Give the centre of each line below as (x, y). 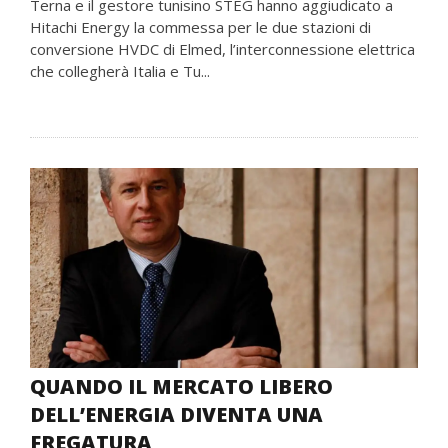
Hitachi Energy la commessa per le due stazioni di (200, 27)
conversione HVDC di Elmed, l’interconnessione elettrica (222, 49)
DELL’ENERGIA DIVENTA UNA (176, 414)
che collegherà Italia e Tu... (120, 71)
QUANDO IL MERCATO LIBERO (181, 386)
